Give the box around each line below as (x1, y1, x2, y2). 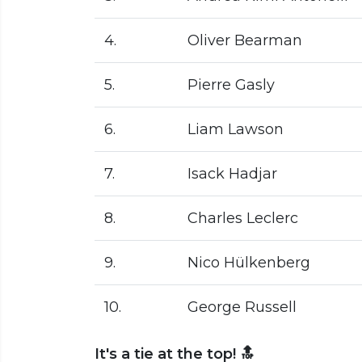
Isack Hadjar (187, 164, 277, 183)
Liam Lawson (187, 120, 284, 138)
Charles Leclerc (187, 208, 298, 227)
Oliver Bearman (187, 31, 302, 49)
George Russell (187, 297, 297, 316)
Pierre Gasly (187, 75, 275, 94)
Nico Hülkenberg (187, 253, 310, 271)
